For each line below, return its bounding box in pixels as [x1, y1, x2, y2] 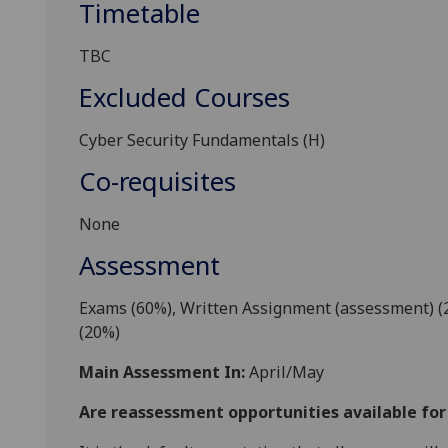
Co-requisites [79, 164, 236, 200]
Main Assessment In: [79, 361, 245, 384]
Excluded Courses [79, 80, 290, 116]
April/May [245, 361, 324, 384]
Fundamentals [192, 129, 303, 152]
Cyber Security [79, 129, 192, 152]
